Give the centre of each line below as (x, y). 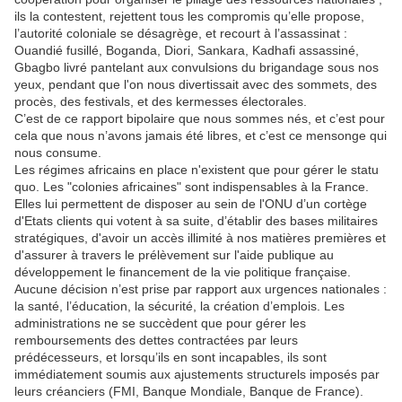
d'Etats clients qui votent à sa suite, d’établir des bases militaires (196, 221)
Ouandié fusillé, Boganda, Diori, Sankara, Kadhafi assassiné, (187, 51)
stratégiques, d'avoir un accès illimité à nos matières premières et (200, 238)
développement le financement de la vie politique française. (183, 272)
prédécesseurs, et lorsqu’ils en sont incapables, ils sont (170, 358)
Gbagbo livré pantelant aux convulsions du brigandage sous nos (197, 68)
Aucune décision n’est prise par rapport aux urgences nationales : (201, 289)
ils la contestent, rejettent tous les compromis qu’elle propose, (189, 17)
